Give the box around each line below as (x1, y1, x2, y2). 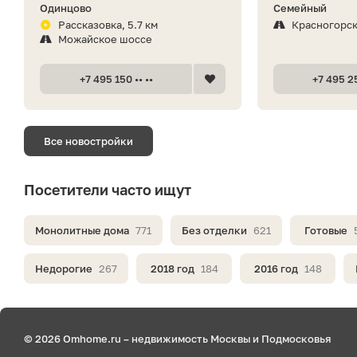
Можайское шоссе (58, 32, 152, 45)
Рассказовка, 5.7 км (58, 18, 158, 31)
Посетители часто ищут (24, 180, 191, 198)
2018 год (150, 261, 194, 275)
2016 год (253, 261, 298, 275)
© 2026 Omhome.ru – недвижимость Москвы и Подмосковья (24, 331, 331, 345)
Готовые (304, 223, 347, 237)
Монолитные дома (35, 223, 129, 237)
